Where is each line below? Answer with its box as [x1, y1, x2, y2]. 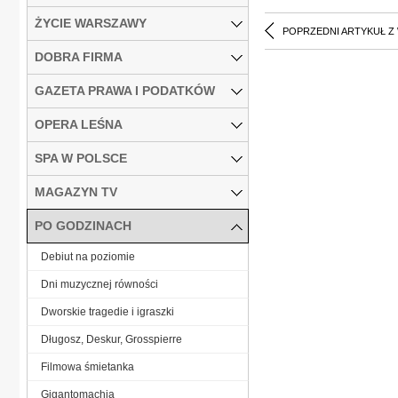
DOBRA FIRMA [35, 49, 123, 64]
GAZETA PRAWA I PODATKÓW [35, 83, 215, 98]
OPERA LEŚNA [35, 116, 123, 131]
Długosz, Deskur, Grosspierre [41, 332, 182, 346]
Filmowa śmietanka [41, 360, 134, 373]
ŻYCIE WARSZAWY [35, 15, 147, 30]
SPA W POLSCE [35, 150, 127, 165]
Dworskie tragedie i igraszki [41, 305, 174, 318]
